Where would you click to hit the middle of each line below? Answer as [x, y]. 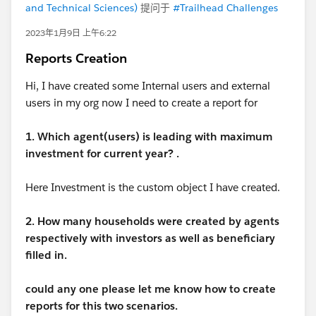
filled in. [46, 255]
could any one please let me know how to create [151, 289]
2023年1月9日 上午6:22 [71, 33]
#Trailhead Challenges [225, 8]
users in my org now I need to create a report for [144, 103]
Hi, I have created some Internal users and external [148, 86]
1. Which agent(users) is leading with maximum [149, 136]
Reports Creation [76, 58]
